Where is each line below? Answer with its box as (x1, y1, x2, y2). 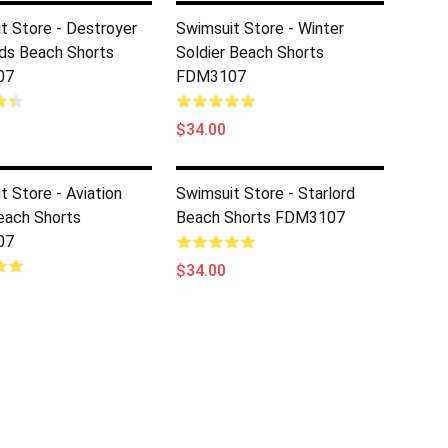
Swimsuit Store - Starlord (176, 184, 355, 203)
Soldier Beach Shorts (176, 43, 324, 62)
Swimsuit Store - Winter (176, 19, 344, 38)
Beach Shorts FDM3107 (176, 208, 345, 227)
